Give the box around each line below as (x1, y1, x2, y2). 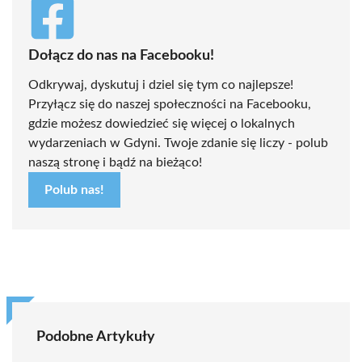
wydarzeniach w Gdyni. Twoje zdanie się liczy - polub (28, 136, 328, 149)
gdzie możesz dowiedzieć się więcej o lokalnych (28, 116, 295, 130)
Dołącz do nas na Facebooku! (28, 48, 214, 63)
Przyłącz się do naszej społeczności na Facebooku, (28, 97, 311, 111)
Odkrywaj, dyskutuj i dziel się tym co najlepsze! (28, 78, 293, 91)
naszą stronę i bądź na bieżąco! (28, 155, 202, 169)
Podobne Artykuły (36, 329, 155, 344)
